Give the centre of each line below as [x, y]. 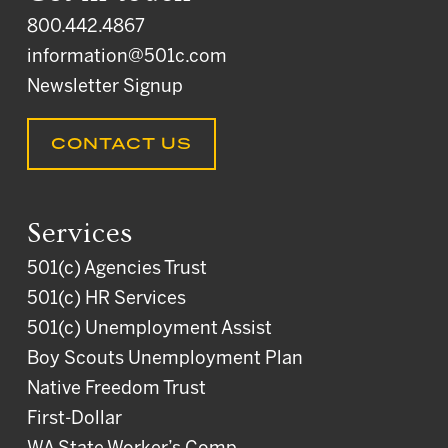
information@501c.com [126, 58]
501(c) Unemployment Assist [149, 330]
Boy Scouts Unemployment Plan [164, 360]
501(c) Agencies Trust [116, 270]
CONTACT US [121, 144]
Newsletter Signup [104, 88]
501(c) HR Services [106, 300]
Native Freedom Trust [116, 390]
